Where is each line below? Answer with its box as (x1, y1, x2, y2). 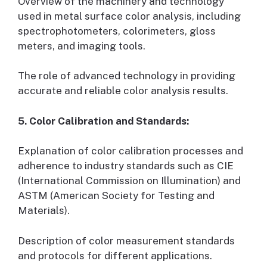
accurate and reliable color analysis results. (18, 85, 228, 97)
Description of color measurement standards (18, 234, 235, 247)
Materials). (18, 204, 70, 217)
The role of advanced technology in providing (18, 70, 235, 82)
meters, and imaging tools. (18, 39, 145, 52)
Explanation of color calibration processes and (18, 145, 243, 157)
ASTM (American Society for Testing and (18, 190, 215, 202)
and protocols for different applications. (18, 249, 212, 262)
